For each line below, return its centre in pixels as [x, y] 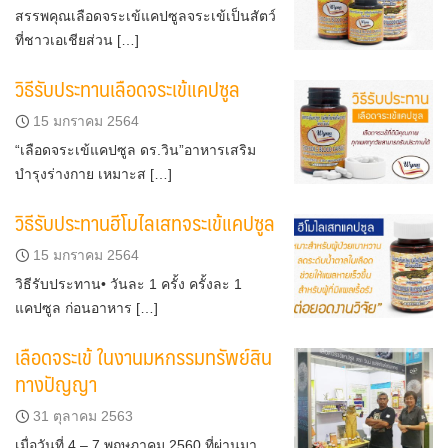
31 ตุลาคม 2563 [83, 416]
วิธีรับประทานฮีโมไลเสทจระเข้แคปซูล [145, 223]
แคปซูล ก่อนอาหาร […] [86, 308]
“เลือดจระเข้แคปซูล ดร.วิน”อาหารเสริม [135, 149]
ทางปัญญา [56, 384]
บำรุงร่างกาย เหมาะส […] [93, 173]
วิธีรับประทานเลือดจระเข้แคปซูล [127, 88]
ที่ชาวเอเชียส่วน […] [77, 39]
